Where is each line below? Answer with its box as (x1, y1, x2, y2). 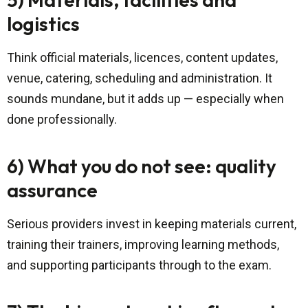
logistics (7, 12, 80, 36)
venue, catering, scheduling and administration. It (7, 71, 272, 86)
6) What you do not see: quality (7, 154, 276, 179)
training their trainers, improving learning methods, (7, 237, 279, 252)
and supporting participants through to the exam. (7, 258, 272, 273)
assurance (7, 178, 98, 203)
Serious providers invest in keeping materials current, (7, 217, 296, 232)
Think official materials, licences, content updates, (7, 50, 278, 65)
